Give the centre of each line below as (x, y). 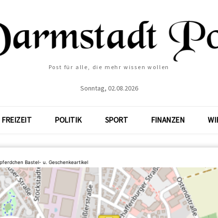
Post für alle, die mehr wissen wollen (109, 67)
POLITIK (68, 120)
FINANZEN (168, 120)
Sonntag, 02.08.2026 (109, 88)
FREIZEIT (17, 120)
